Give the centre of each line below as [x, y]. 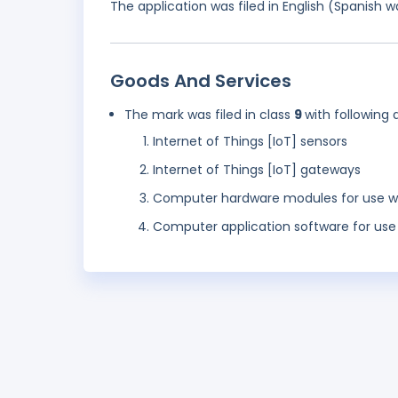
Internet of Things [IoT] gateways [257, 170]
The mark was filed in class [209, 115]
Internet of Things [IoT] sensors [250, 141]
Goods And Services [201, 81]
